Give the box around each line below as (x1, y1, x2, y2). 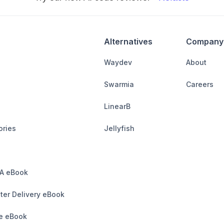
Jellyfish (104, 123, 134, 132)
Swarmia (104, 79, 134, 88)
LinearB (104, 101, 130, 110)
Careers (186, 79, 213, 88)
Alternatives (104, 36, 152, 46)
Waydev (104, 57, 132, 66)
